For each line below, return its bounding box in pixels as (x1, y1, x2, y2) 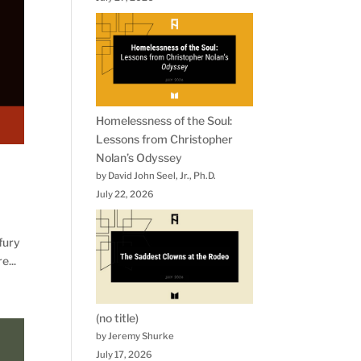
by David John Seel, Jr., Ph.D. (96, 170, 217, 182)
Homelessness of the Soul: (96, 114, 233, 128)
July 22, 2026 (96, 189, 155, 201)
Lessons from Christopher (96, 132, 234, 147)
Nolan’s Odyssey (96, 151, 183, 165)
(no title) (96, 310, 139, 325)
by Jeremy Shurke (96, 330, 175, 342)
